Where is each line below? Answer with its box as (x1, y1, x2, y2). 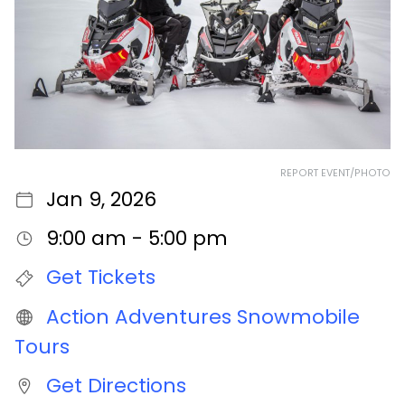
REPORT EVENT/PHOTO (280, 166, 391, 181)
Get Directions (45, 371, 186, 400)
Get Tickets (45, 263, 155, 292)
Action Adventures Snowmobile (45, 302, 360, 331)
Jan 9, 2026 (45, 185, 156, 214)
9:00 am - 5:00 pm (45, 224, 228, 253)
